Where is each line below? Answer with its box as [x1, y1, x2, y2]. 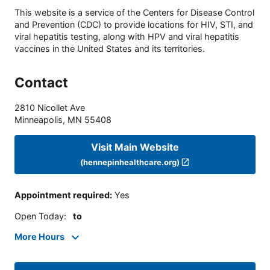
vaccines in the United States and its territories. [14, 43, 205, 54]
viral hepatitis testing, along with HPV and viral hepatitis [14, 31, 239, 42]
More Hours [14, 231, 64, 242]
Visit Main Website [91, 140, 179, 153]
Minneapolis [14, 115, 63, 125]
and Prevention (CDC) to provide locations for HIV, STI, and [14, 19, 253, 30]
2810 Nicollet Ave [14, 102, 85, 113]
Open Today [14, 210, 64, 221]
